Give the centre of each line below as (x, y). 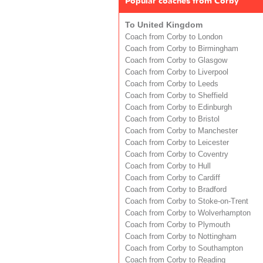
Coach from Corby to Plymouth (178, 225)
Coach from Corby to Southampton (184, 248)
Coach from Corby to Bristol (172, 119)
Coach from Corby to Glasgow (176, 60)
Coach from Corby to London (174, 37)
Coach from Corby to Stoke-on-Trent (187, 201)
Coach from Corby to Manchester (181, 131)
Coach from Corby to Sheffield (176, 95)
